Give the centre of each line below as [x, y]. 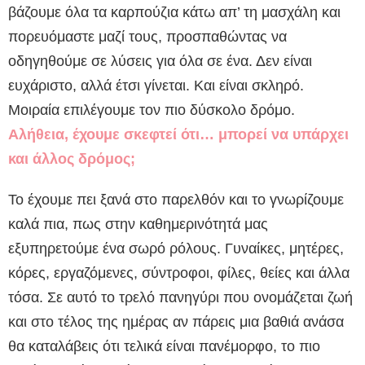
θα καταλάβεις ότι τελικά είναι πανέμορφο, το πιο [164, 347]
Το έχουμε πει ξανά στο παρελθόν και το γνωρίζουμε [176, 200]
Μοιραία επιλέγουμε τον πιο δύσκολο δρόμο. [152, 110]
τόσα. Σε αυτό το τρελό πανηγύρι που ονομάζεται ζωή [180, 298]
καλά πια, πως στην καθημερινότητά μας [138, 224]
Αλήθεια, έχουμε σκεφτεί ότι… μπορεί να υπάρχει [178, 135]
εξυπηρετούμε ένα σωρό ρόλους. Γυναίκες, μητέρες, [176, 249]
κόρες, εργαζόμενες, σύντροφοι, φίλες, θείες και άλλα [179, 273]
